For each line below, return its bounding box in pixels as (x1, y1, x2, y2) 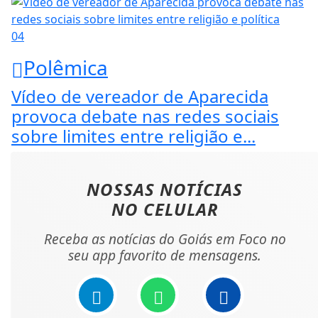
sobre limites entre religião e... (11, 124, 256, 148)
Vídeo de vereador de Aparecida (11, 84, 268, 109)
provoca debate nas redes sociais (11, 104, 279, 128)
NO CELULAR (111, 197, 219, 221)
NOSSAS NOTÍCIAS (87, 177, 243, 202)
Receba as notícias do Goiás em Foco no (43, 229, 286, 249)
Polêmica (23, 53, 108, 81)
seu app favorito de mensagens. (68, 246, 261, 265)
